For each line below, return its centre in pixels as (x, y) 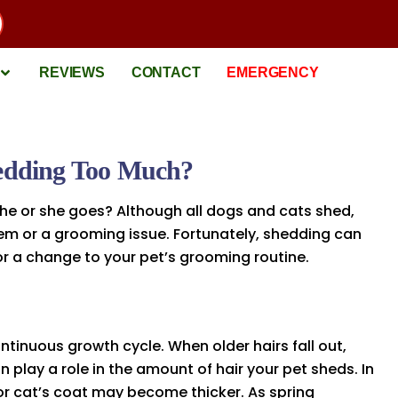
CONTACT (166, 72)
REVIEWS (72, 72)
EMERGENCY (273, 72)
